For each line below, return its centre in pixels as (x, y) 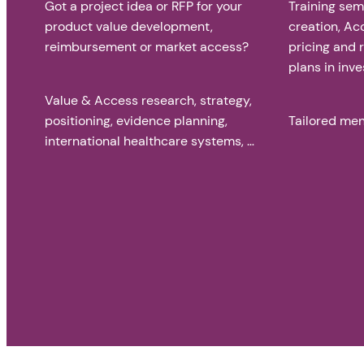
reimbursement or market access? (147, 47)
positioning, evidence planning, (136, 121)
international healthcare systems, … (150, 141)
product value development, (129, 27)
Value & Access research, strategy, (149, 101)
